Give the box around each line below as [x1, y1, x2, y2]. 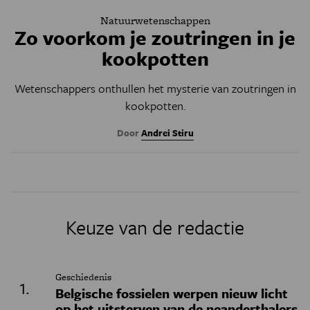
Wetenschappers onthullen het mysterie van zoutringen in [14, 79, 296, 97]
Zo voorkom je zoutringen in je [15, 23, 295, 51]
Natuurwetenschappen [100, 12, 210, 28]
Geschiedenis [55, 269, 111, 284]
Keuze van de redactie [66, 212, 244, 241]
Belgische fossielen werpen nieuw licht [55, 283, 288, 302]
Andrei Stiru [140, 125, 194, 140]
